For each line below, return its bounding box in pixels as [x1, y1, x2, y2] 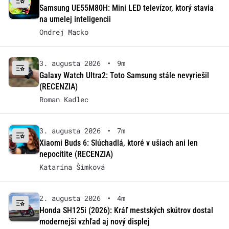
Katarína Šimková [39, 162, 105, 172]
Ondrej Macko [39, 27, 88, 37]
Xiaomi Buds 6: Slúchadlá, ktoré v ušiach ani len [39, 138, 198, 148]
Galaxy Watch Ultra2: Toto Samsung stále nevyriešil [39, 70, 209, 80]
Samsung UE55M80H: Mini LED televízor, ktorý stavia [39, 3, 214, 13]
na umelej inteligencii [39, 14, 111, 24]
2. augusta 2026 [39, 193, 101, 203]
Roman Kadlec [39, 94, 88, 104]
